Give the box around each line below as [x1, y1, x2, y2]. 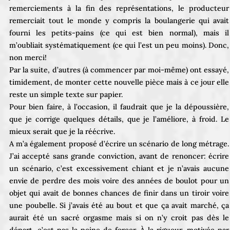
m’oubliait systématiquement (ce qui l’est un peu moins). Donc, [9, 40, 229, 50]
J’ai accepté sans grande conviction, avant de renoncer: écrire [9, 151, 229, 161]
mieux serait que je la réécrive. [9, 126, 115, 136]
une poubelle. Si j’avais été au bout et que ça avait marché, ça [9, 200, 229, 210]
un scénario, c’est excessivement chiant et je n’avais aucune [9, 163, 229, 173]
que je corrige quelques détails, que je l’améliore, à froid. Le [9, 114, 229, 124]
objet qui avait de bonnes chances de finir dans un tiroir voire [9, 188, 229, 198]
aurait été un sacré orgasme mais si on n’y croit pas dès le [9, 213, 229, 222]
